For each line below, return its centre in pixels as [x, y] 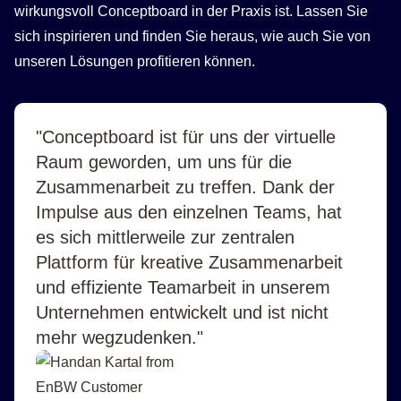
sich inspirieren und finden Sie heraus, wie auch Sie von [192, 37]
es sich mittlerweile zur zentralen [165, 238]
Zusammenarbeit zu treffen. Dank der [185, 188]
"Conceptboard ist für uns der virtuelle [186, 137]
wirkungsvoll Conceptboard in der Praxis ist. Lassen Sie [191, 12]
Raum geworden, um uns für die [164, 162]
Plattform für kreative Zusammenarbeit [189, 263]
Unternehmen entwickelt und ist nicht [182, 313]
